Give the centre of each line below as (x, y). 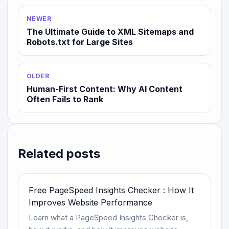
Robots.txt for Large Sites (80, 42)
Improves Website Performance (90, 202)
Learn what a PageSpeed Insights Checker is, (108, 217)
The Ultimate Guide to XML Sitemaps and (110, 31)
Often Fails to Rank (65, 99)
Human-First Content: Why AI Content (105, 89)
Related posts (59, 153)
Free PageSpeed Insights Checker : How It (111, 190)
